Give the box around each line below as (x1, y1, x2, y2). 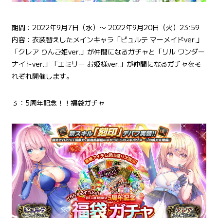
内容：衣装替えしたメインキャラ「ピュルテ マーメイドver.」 (12, 34, 203, 44)
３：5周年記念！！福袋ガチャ (12, 97, 105, 108)
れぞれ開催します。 (12, 71, 73, 81)
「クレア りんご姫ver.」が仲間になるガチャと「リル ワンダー (12, 46, 205, 56)
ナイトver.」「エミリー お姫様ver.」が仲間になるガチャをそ (12, 58, 201, 69)
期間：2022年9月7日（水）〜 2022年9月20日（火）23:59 (12, 22, 200, 32)
